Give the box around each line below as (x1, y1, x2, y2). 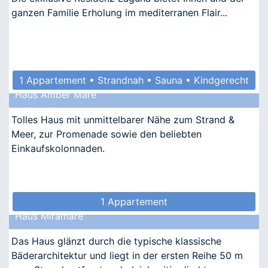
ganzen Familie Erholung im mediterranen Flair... (11, 6, 227, 19)
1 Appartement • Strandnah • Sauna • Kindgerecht (19, 74, 249, 86)
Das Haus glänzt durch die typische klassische (11, 234, 221, 247)
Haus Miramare (15, 209, 83, 222)
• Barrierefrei (105, 93, 163, 105)
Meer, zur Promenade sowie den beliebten (11, 127, 202, 140)
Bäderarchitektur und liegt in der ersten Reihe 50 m (11, 249, 243, 261)
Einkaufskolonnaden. (11, 142, 105, 154)
